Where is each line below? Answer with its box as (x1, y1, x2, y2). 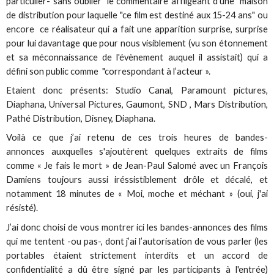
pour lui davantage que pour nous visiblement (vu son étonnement (6, 38, 268, 49)
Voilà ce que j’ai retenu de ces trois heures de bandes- (6, 132, 268, 143)
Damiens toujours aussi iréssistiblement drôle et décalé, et (6, 174, 268, 185)
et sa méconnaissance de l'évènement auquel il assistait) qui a (6, 52, 268, 63)
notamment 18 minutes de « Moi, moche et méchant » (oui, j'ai (6, 188, 268, 199)
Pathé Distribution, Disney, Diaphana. (6, 113, 156, 124)
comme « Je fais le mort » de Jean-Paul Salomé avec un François (6, 160, 268, 171)
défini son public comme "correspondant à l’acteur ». (6, 66, 211, 77)
